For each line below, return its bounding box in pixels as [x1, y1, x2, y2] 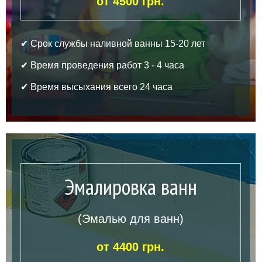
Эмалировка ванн [64, 172, 197, 201]
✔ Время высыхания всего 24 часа [20, 81, 173, 92]
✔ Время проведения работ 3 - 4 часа [20, 60, 184, 70]
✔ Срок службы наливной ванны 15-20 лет [20, 38, 205, 49]
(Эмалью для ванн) [77, 212, 184, 225]
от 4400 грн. [96, 240, 165, 253]
